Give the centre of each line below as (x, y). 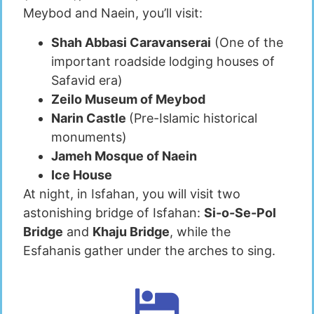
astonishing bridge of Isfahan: (114, 212)
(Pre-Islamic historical (193, 118)
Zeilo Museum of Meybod (128, 99)
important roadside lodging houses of (163, 61)
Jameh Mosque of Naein (124, 156)
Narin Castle (90, 118)
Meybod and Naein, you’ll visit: (113, 13)
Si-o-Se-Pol (240, 212)
